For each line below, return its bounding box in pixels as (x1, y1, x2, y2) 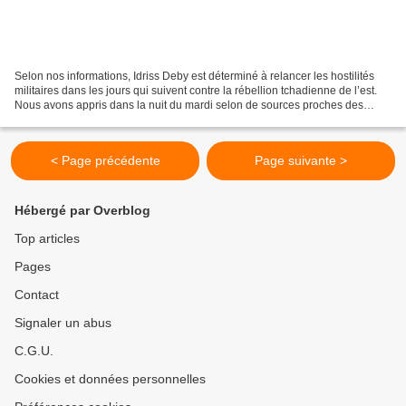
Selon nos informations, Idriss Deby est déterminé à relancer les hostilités (14, 70, 374, 83)
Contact (14, 287, 59, 303)
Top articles (14, 231, 80, 246)
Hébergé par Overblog (14, 203, 150, 218)
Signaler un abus (14, 315, 111, 331)
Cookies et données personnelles (14, 372, 206, 387)
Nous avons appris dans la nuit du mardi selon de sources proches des (14, 99, 363, 112)
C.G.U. (14, 343, 53, 359)
